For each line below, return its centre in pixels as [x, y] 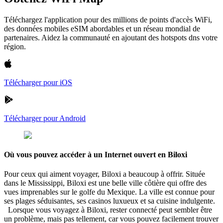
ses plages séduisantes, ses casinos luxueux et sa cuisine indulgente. [111, 201]
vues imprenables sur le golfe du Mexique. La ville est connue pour [109, 192]
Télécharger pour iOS [38, 82]
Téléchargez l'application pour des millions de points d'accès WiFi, [108, 19]
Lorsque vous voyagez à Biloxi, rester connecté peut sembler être [108, 210]
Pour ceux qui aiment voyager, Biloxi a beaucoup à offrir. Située [105, 174]
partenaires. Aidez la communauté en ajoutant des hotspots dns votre [111, 37]
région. [15, 46]
